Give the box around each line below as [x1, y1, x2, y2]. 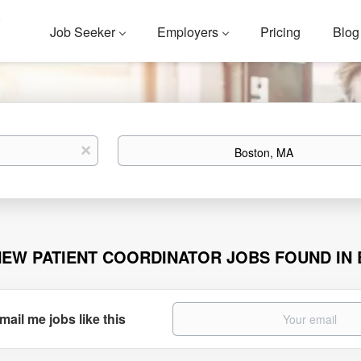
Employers [157, 23, 219, 41]
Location [117, 135, 161, 151]
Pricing [260, 23, 301, 41]
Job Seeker [50, 23, 116, 41]
